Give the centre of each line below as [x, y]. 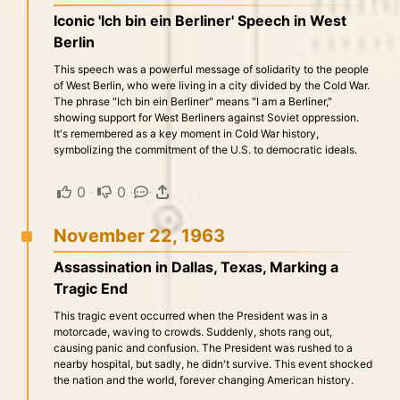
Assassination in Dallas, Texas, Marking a [196, 267]
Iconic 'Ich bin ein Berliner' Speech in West [200, 21]
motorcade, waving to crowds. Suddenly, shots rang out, [193, 332]
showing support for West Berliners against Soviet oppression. [206, 117]
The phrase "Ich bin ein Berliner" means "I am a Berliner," [193, 101]
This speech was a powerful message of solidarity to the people [211, 69]
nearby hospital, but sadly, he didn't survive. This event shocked [213, 364]
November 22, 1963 [139, 236]
